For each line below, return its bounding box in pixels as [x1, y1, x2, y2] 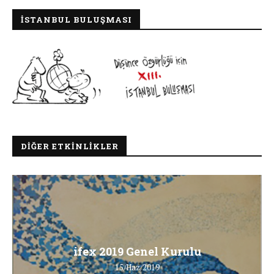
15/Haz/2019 [114, 261, 160, 273]
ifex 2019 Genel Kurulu [73, 243, 201, 259]
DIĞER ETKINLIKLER [21, 140, 119, 152]
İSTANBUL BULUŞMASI [21, 13, 132, 25]
